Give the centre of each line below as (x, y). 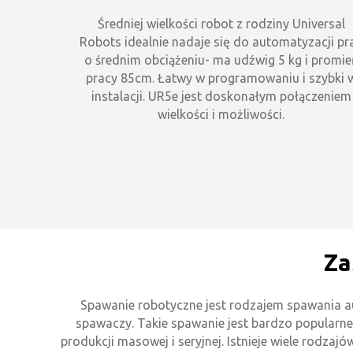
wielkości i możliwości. (221, 114)
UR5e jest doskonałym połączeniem (249, 96)
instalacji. (119, 96)
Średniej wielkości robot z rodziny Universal (221, 23)
